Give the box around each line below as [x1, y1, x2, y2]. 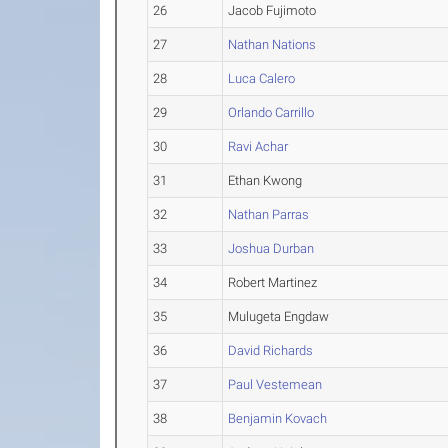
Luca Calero [228, 71, 296, 86]
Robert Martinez [228, 275, 318, 290]
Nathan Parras [228, 207, 310, 222]
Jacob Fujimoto [228, 3, 317, 18]
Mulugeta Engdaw [228, 309, 330, 324]
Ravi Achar [228, 139, 289, 154]
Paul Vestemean [228, 377, 323, 392]
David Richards [228, 343, 314, 358]
